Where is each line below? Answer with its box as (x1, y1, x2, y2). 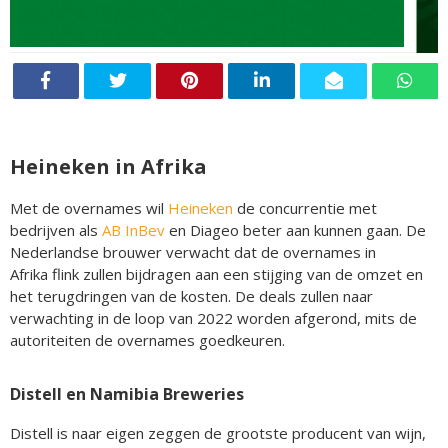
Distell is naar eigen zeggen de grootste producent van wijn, (10, 422, 426, 443)
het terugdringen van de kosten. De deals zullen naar (10, 285, 373, 306)
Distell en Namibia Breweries (10, 382, 244, 405)
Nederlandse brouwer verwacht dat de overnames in (10, 241, 376, 262)
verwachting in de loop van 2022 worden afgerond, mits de (10, 307, 417, 328)
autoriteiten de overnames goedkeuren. (10, 329, 285, 350)
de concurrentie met (237, 197, 377, 218)
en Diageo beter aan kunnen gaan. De (165, 219, 426, 240)
